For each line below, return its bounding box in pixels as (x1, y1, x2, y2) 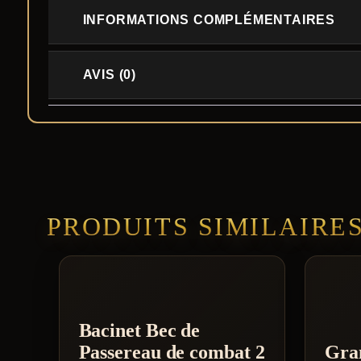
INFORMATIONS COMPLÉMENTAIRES (82, 13, 335, 27)
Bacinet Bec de (78, 320, 201, 342)
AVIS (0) (82, 68, 136, 82)
